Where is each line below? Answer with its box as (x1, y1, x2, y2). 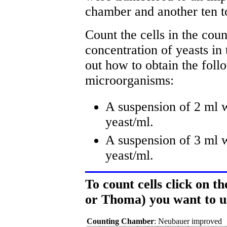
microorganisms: (85, 73, 174, 88)
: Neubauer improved (154, 216, 222, 225)
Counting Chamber (87, 216, 154, 225)
